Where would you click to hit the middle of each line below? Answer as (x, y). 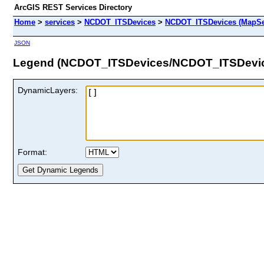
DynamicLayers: (48, 90)
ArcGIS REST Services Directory (73, 7)
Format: (32, 152)
